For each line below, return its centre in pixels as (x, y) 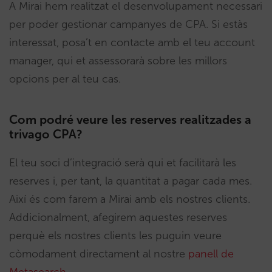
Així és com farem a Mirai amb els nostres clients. (130, 199)
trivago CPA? (46, 134)
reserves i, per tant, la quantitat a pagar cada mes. (131, 181)
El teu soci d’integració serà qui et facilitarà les (123, 163)
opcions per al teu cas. (65, 79)
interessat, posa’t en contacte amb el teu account (132, 43)
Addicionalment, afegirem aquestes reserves (118, 218)
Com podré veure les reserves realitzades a (130, 120)
